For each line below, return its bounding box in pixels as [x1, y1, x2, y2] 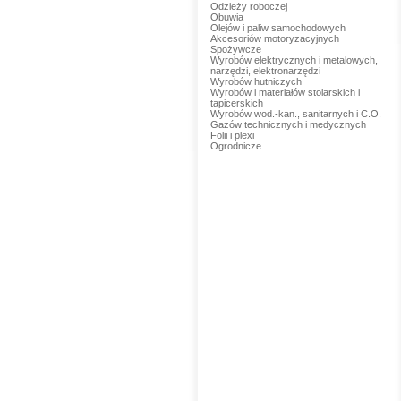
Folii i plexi [209, 130, 254, 141]
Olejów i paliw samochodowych [209, 22, 346, 33]
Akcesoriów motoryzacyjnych [209, 33, 339, 44]
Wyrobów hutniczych [209, 76, 302, 87]
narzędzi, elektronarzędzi [209, 65, 320, 76]
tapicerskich [209, 98, 263, 108]
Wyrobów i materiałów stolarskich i [209, 87, 360, 98]
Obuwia [209, 12, 243, 22]
